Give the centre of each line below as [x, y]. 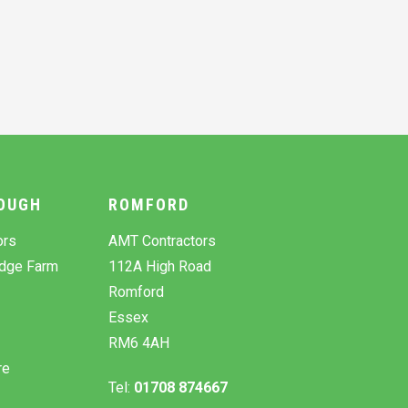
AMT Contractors [162, 240]
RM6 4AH [138, 342]
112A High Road [159, 266]
